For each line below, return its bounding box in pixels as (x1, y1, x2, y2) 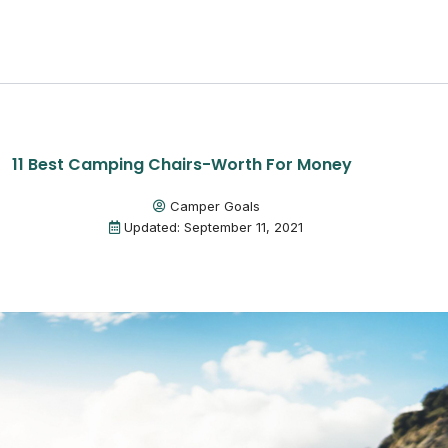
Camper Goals (169, 198, 260, 214)
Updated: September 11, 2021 (124, 219, 303, 235)
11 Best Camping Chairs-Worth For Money (12, 153, 352, 176)
